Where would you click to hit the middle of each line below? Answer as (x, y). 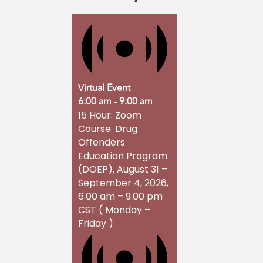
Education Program (123, 156)
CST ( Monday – (114, 210)
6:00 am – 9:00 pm (120, 196)
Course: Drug (108, 129)
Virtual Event (104, 88)
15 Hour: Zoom (110, 115)
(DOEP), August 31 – (123, 169)
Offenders (102, 142)
